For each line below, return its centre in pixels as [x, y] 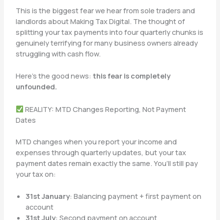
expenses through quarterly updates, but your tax [101, 152]
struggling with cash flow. [58, 53]
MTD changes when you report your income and [96, 141]
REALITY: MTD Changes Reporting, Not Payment [105, 109]
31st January [47, 196]
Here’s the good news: [54, 76]
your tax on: [36, 174]
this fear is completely [131, 76]
